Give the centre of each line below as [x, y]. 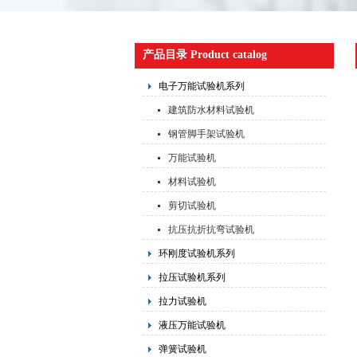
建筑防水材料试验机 [211, 110]
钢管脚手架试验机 [206, 134]
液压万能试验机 [192, 325]
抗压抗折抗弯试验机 [211, 229]
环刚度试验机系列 [196, 253]
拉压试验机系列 [192, 277]
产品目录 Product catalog [204, 55]
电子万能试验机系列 [201, 86]
